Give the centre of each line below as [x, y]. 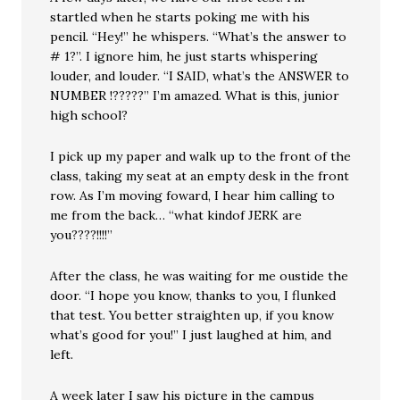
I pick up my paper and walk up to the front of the [201, 157]
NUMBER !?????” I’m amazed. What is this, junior [195, 96]
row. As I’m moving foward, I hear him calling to [193, 196]
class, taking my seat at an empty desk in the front [200, 176]
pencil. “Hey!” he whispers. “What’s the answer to [199, 37]
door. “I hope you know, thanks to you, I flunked [193, 296]
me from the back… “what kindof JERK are [176, 216]
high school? [89, 116]
